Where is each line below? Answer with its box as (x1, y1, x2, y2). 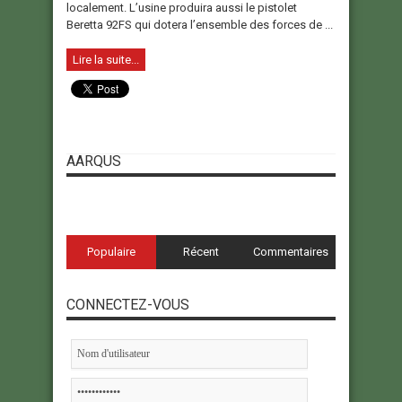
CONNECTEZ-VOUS (66, 296, 189, 314)
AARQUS (66, 153, 121, 170)
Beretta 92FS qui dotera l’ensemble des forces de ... (66, 18, 333, 32)
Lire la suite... (73, 53, 139, 67)
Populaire (86, 245, 135, 259)
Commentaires (252, 245, 328, 259)
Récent (182, 245, 219, 259)
